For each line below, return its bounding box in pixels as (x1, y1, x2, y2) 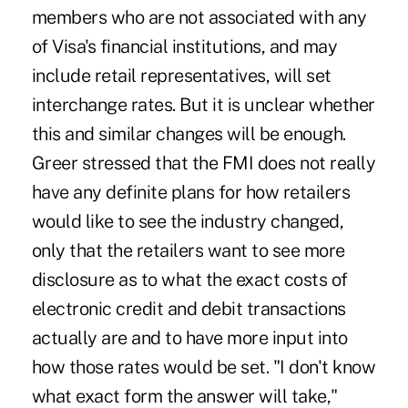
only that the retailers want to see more (31, 239, 345, 261)
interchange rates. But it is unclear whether (31, 93, 375, 116)
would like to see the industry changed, (31, 209, 344, 232)
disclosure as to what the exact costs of (31, 268, 348, 291)
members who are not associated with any (31, 5, 367, 28)
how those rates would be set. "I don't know (31, 355, 376, 378)
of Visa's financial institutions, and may (31, 35, 338, 57)
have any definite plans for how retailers (31, 180, 351, 203)
